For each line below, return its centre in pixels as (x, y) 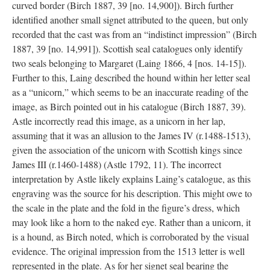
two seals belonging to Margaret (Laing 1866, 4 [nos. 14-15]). (129, 63)
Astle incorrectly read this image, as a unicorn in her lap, (119, 121)
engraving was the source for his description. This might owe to (132, 193)
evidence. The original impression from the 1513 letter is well (128, 251)
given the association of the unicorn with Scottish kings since (127, 150)
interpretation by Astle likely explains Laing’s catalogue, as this (131, 179)
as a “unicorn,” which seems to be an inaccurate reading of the (130, 92)
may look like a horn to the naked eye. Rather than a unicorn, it (131, 222)
